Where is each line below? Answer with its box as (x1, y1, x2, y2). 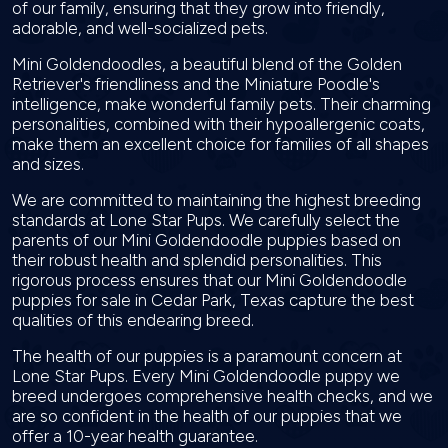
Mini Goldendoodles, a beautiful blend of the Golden (12, 54, 402, 74)
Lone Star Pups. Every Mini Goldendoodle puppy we (12, 366, 400, 386)
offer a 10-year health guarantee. (12, 426, 262, 446)
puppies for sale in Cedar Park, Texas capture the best (12, 290, 414, 310)
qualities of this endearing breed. (12, 310, 258, 330)
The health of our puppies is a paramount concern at (12, 346, 402, 366)
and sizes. (12, 154, 88, 174)
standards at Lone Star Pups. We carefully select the (12, 210, 400, 230)
